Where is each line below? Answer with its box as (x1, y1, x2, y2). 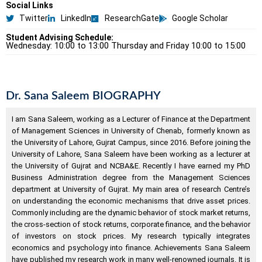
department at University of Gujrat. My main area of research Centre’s (12, 185, 250, 194)
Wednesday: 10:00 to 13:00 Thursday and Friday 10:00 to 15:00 (6, 40, 246, 51)
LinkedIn (61, 13, 91, 23)
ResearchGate (104, 13, 159, 23)
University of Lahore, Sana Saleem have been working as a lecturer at (12, 150, 250, 159)
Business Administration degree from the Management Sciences (12, 173, 250, 182)
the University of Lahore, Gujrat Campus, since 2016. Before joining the (12, 138, 250, 147)
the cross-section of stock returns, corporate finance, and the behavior (12, 220, 250, 229)
